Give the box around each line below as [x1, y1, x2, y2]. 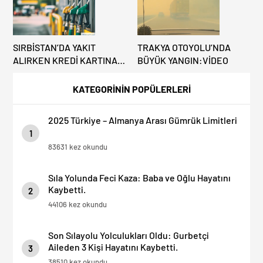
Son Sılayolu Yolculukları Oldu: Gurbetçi [48, 229, 209, 241]
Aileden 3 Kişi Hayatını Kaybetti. [48, 241, 178, 252]
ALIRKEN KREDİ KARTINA [13, 54, 117, 66]
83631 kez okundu [48, 141, 107, 151]
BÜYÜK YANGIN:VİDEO [137, 54, 228, 66]
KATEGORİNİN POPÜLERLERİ [72, 83, 191, 95]
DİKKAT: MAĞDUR [13, 67, 85, 79]
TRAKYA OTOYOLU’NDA [137, 41, 231, 53]
